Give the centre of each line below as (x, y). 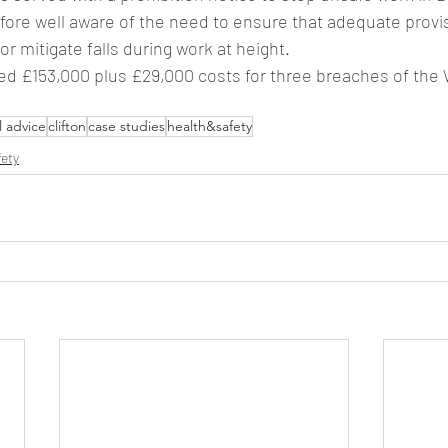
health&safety (209, 126)
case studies (126, 126)
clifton (67, 126)
